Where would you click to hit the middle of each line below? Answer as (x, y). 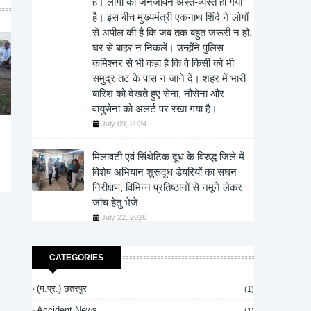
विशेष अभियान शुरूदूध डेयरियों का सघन (165, 172)
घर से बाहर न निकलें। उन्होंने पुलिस (158, 48)
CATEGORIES (76, 258)
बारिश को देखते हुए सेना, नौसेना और (158, 93)
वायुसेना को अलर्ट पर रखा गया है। (155, 109)
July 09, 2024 (124, 124)
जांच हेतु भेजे (115, 202)
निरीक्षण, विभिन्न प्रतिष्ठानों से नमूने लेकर (167, 187)
